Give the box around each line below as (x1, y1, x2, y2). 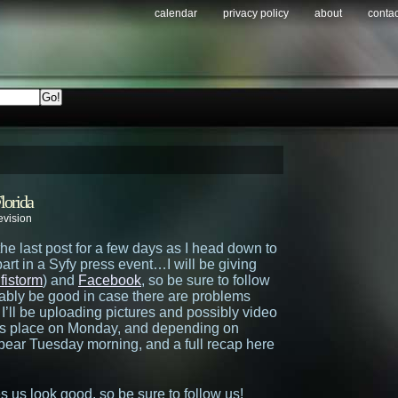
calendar (155, 7, 197, 20)
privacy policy (223, 7, 289, 20)
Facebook (78, 273, 141, 288)
